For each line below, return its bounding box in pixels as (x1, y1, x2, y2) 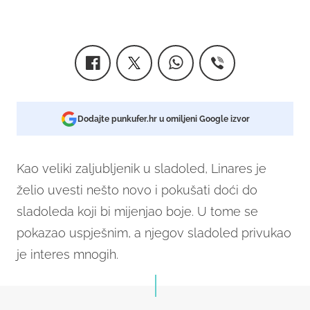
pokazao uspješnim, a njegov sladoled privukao (17, 226, 291, 241)
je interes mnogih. (17, 247, 118, 262)
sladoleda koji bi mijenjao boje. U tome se (17, 204, 258, 219)
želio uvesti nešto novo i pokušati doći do (17, 183, 257, 198)
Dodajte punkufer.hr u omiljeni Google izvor (77, 114, 250, 125)
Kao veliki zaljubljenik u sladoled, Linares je (17, 161, 266, 176)
